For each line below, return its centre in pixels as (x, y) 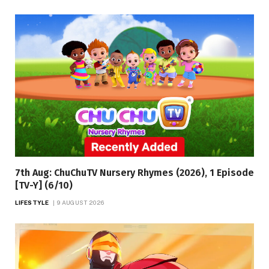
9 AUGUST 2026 (81, 203)
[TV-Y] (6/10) (44, 186)
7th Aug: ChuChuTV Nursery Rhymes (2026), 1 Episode (134, 173)
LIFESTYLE (32, 203)
